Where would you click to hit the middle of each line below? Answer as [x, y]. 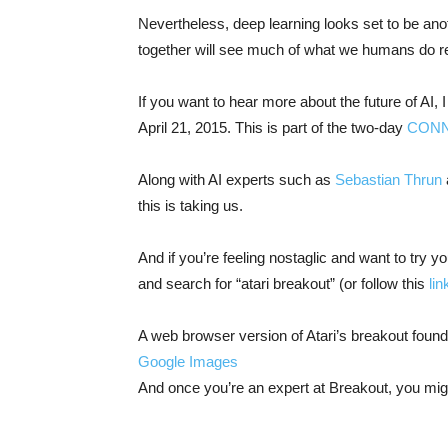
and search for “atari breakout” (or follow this [283, 283]
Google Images [188, 361]
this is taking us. [190, 205]
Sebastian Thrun [388, 179]
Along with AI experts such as [236, 179]
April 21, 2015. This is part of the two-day [272, 127]
